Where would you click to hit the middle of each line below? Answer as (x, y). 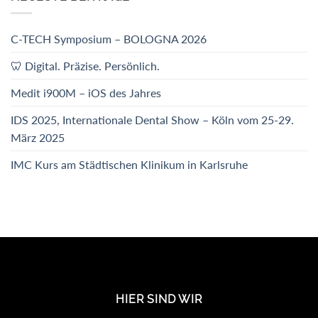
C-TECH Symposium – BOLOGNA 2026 (109, 39)
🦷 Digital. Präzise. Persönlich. (85, 66)
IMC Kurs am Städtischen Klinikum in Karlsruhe (129, 165)
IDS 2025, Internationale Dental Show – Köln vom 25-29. (152, 120)
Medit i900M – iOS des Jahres (86, 93)
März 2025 (38, 138)
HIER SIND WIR (159, 300)
